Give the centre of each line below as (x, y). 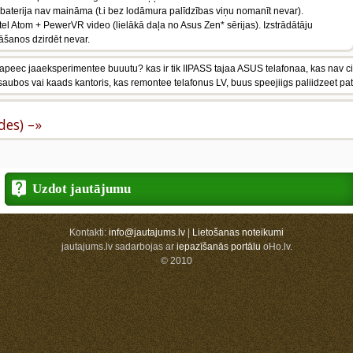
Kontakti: (89, 232)
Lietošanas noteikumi (238, 232)
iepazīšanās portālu (218, 247)
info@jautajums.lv (147, 232)
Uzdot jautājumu (82, 189)
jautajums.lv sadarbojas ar (119, 247)
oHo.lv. (276, 247)
